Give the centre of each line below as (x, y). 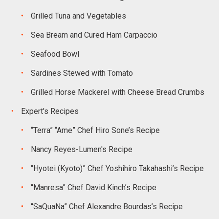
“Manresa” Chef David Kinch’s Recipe (93, 187)
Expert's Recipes (50, 111)
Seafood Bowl (55, 54)
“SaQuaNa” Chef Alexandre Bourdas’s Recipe (107, 207)
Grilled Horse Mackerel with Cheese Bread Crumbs (117, 92)
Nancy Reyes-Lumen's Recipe (81, 149)
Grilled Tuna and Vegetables (78, 16)
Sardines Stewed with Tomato (82, 73)
